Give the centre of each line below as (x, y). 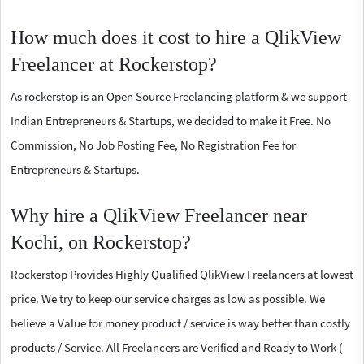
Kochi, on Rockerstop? (101, 243)
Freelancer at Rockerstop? (114, 65)
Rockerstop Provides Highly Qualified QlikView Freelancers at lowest (182, 275)
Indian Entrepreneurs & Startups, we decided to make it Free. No (171, 121)
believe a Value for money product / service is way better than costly (180, 323)
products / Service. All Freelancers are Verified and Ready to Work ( (177, 348)
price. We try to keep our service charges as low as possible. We (168, 299)
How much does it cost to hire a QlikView (176, 38)
